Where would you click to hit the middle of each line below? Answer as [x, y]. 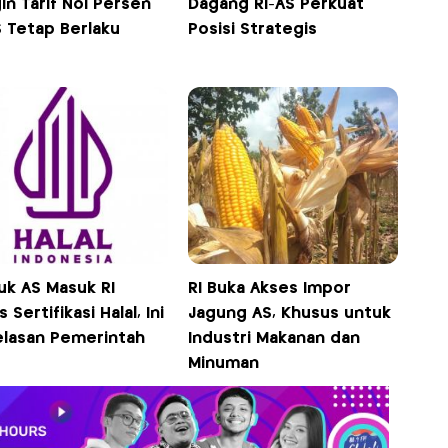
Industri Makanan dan [274, 338]
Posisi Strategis [253, 29]
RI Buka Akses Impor [270, 288]
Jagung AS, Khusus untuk [290, 313]
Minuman [224, 363]
